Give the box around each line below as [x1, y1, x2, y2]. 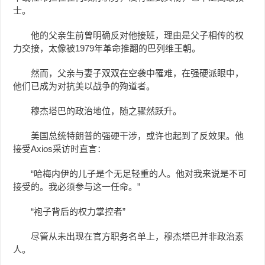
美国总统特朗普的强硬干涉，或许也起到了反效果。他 [31, 131, 244, 141]
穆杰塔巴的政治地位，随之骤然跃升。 [31, 106, 182, 117]
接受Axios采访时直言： [13, 144, 106, 154]
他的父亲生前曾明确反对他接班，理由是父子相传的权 [31, 30, 244, 41]
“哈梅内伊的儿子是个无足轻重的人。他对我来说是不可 [31, 169, 247, 179]
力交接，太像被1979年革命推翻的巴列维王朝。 [13, 43, 201, 54]
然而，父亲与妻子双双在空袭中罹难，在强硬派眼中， [31, 68, 244, 79]
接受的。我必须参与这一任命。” [13, 182, 141, 192]
